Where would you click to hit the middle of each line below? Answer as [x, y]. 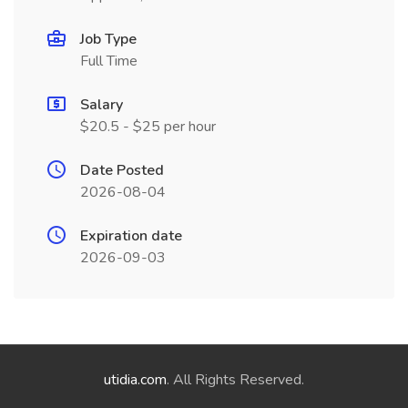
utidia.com [135, 380]
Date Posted [122, 170]
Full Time [109, 61]
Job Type [108, 39]
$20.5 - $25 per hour [148, 127]
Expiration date [131, 236]
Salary [102, 105]
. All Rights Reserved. [235, 380]
